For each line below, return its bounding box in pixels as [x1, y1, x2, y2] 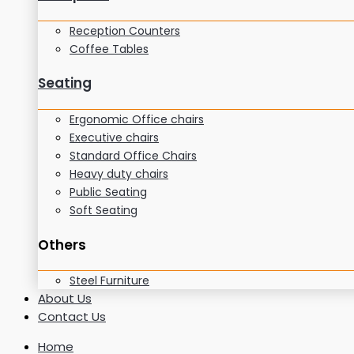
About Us [38, 290, 92, 307]
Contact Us [38, 308, 106, 326]
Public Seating [70, 184, 147, 201]
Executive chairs [70, 130, 159, 146]
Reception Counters [70, 22, 180, 39]
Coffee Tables [70, 40, 149, 57]
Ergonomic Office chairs [70, 111, 204, 128]
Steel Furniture [70, 273, 149, 289]
